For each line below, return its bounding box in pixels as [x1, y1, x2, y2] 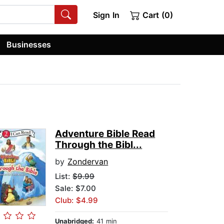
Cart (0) [140, 10, 173, 20]
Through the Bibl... [55, 139, 142, 151]
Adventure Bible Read [55, 128, 155, 140]
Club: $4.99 [55, 195, 98, 205]
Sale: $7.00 [55, 183, 96, 193]
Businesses [6, 39, 51, 49]
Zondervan [67, 156, 108, 167]
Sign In [92, 10, 119, 20]
